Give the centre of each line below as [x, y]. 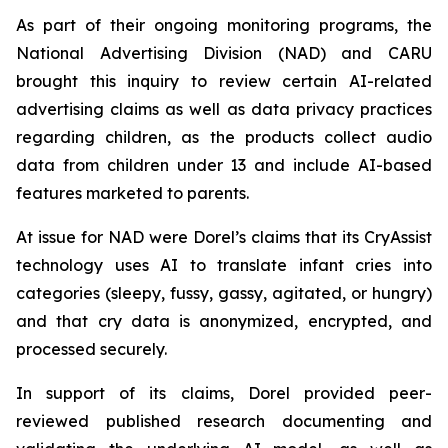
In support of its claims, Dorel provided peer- [224, 393]
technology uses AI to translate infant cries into [224, 265]
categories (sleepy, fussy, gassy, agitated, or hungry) [224, 293]
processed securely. [91, 349]
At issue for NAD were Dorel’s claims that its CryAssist [224, 237]
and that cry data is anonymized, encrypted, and [224, 321]
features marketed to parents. [132, 193]
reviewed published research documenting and [224, 421]
